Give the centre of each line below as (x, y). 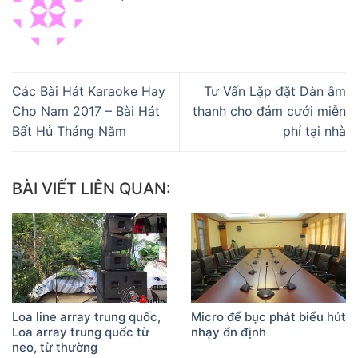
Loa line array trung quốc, (86, 317)
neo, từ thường (55, 348)
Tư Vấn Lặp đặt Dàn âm (275, 91)
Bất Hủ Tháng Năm (69, 131)
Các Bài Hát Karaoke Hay (89, 91)
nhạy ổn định (229, 332)
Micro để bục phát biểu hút (268, 317)
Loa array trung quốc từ (81, 332)
